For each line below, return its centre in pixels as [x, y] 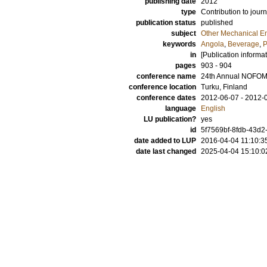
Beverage [243, 44]
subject [184, 33]
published [217, 23]
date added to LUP [165, 141]
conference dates [166, 98]
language [181, 108]
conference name [166, 76]
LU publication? [170, 119]
